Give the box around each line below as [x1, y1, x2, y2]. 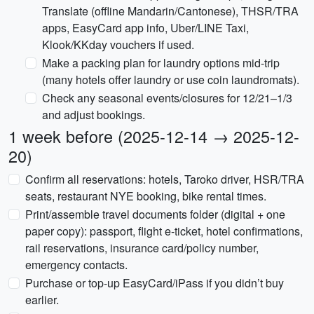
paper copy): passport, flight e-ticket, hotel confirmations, [25, 223, 303, 239]
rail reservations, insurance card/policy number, [25, 240, 259, 256]
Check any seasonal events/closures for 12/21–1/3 [42, 90, 292, 106]
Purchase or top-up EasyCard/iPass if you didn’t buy [25, 275, 284, 291]
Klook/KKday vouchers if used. [42, 36, 194, 53]
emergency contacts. [25, 257, 128, 273]
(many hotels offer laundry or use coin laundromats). [42, 71, 299, 88]
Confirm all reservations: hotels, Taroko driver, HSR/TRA [25, 171, 304, 187]
